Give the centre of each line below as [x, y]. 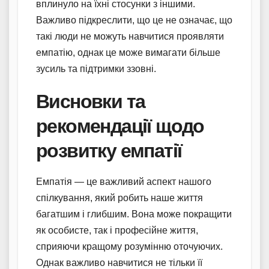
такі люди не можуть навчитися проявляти [130, 36]
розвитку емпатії [109, 150]
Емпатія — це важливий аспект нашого [124, 181]
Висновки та [91, 101]
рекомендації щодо [120, 125]
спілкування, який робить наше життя [119, 198]
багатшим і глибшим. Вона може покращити [134, 214]
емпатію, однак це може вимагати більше [128, 52]
